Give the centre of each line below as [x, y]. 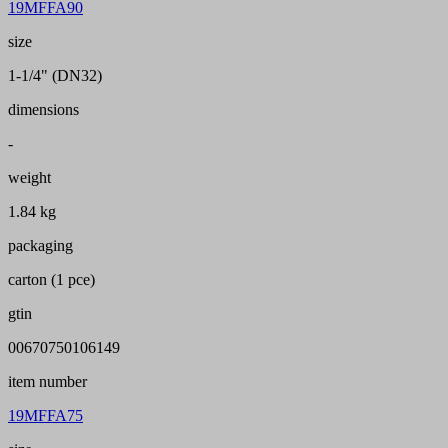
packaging [40, 246]
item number [47, 382]
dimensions [43, 110]
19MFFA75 [45, 416]
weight [29, 178]
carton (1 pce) [51, 280]
